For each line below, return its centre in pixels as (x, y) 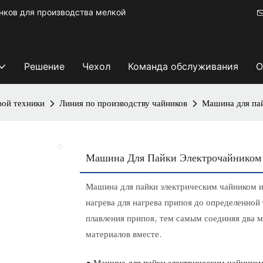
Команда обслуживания (183, 66)
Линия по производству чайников (123, 103)
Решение (44, 66)
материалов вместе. (124, 235)
